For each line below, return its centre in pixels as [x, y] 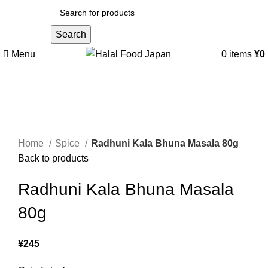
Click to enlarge [51, 127]
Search [71, 34]
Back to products [53, 158]
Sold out [36, 96]
